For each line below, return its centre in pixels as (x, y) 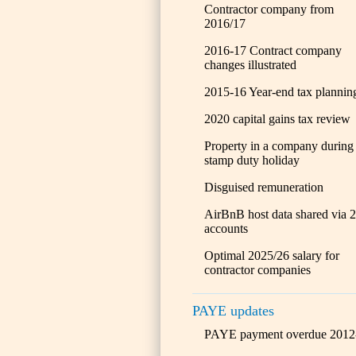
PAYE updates (233, 311)
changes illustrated (250, 65)
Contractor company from (269, 9)
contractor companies (257, 270)
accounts (226, 228)
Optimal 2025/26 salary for (272, 255)
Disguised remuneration (264, 187)
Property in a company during (279, 146)
